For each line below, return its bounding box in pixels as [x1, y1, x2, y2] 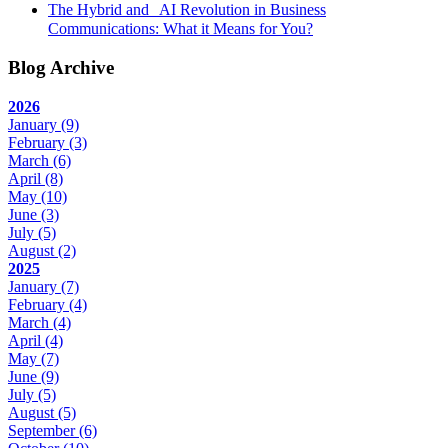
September [8, 421, 79, 439]
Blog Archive [8, 57, 114, 79]
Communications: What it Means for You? [48, 20, 313, 38]
